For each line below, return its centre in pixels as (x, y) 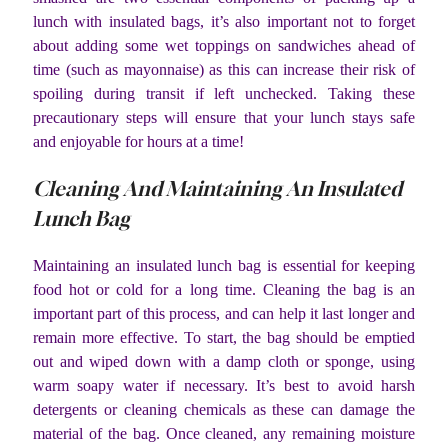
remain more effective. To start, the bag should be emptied (224, 338)
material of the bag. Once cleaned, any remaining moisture (224, 434)
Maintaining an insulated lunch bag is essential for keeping (224, 266)
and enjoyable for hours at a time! (138, 142)
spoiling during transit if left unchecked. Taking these (224, 94)
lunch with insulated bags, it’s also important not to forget (224, 22)
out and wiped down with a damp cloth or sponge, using (224, 362)
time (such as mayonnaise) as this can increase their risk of (224, 70)
